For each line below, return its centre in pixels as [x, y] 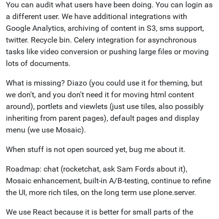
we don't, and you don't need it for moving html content [100, 95]
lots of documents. [38, 63]
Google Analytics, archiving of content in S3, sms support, [105, 28]
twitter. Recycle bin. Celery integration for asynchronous [101, 40]
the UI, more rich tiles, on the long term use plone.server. [101, 192]
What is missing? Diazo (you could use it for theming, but [104, 83]
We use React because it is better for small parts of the [99, 212]
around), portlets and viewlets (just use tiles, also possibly [105, 106]
